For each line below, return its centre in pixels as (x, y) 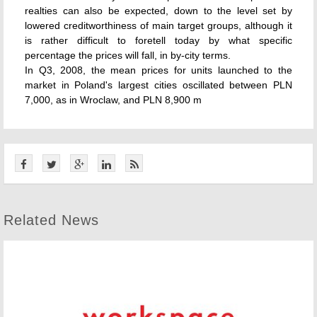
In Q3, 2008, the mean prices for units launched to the (158, 70)
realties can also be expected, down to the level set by (158, 11)
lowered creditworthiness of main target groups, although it (158, 25)
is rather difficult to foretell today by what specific (158, 40)
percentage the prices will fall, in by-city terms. (128, 55)
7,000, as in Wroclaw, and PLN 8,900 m (113, 100)
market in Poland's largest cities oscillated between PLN (158, 85)
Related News (51, 220)
